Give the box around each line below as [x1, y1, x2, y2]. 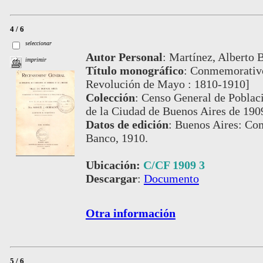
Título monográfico [85, 64, 184, 77]
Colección [85, 91, 135, 104]
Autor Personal [85, 50, 163, 64]
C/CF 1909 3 [143, 159, 205, 172]
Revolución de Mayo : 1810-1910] [85, 77, 249, 91]
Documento [143, 172, 199, 186]
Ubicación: [85, 159, 143, 172]
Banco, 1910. [85, 131, 148, 145]
